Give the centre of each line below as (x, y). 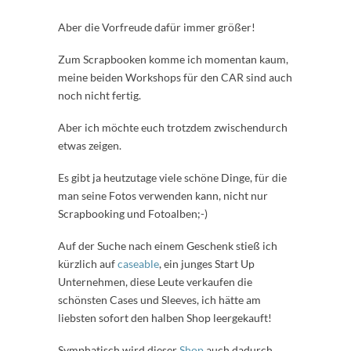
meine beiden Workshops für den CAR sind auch (175, 78)
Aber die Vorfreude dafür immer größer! (157, 27)
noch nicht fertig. (100, 96)
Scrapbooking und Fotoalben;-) (133, 214)
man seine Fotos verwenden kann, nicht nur (163, 196)
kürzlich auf (88, 264)
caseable (138, 264)
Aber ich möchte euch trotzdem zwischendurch (173, 128)
